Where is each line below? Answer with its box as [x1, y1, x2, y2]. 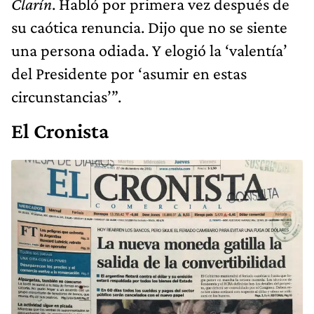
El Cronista [11, 118, 109, 143]
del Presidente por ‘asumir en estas [11, 63, 247, 83]
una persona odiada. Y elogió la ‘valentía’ [11, 40, 287, 60]
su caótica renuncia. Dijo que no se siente [11, 17, 287, 36]
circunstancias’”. [11, 86, 121, 106]
